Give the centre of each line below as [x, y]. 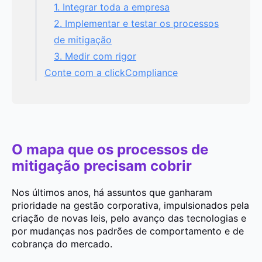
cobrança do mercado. [62, 244]
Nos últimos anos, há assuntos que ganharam [112, 192]
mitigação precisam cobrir [102, 166]
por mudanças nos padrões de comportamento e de [128, 231]
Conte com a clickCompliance [111, 72]
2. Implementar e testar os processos [136, 23]
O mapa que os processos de [110, 149]
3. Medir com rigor [95, 56]
